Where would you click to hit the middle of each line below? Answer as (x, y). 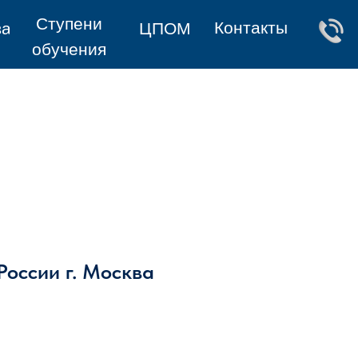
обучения (69, 49)
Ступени (69, 23)
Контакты (251, 28)
